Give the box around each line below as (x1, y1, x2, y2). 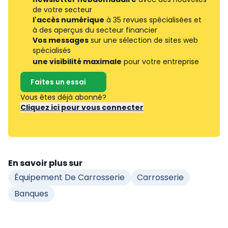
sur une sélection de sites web (89, 35, 198, 46)
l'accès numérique (33, 15, 104, 25)
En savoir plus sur (8, 157, 82, 169)
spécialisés (33, 45, 71, 56)
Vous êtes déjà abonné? (20, 92, 108, 103)
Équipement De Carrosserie (14, 172, 125, 184)
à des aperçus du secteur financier (33, 25, 157, 36)
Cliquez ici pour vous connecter (20, 102, 144, 113)
